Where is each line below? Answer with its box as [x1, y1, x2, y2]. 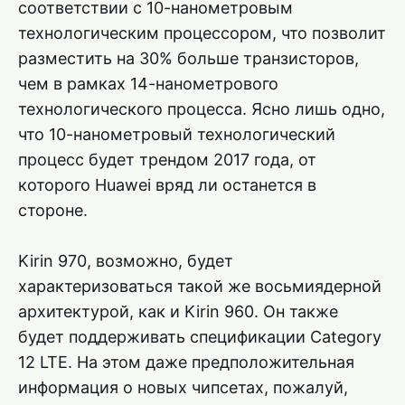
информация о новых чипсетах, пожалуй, [18, 378, 348, 398]
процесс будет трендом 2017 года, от [18, 150, 316, 170]
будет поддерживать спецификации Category [18, 327, 381, 347]
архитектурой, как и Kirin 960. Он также [18, 302, 338, 322]
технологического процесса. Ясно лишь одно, [18, 99, 385, 119]
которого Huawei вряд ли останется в [18, 175, 316, 195]
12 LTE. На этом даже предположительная [18, 353, 354, 372]
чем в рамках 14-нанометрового [18, 74, 278, 94]
